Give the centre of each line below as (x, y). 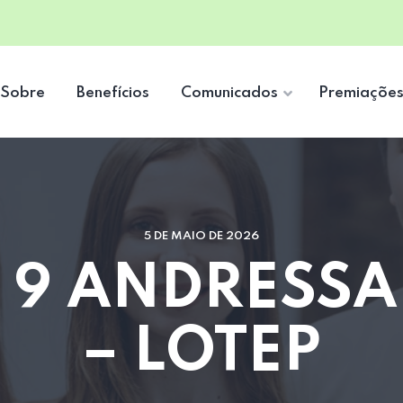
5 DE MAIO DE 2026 (201, 236)
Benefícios (113, 93)
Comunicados (229, 93)
